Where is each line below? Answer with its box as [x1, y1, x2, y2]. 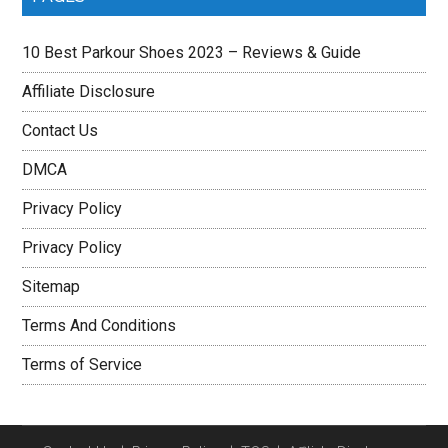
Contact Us [22, 120, 99, 140]
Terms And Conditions [22, 315, 177, 335]
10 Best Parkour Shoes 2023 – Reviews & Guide [22, 42, 362, 62]
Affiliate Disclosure [22, 81, 156, 101]
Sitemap [22, 276, 81, 296]
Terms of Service [22, 354, 143, 374]
